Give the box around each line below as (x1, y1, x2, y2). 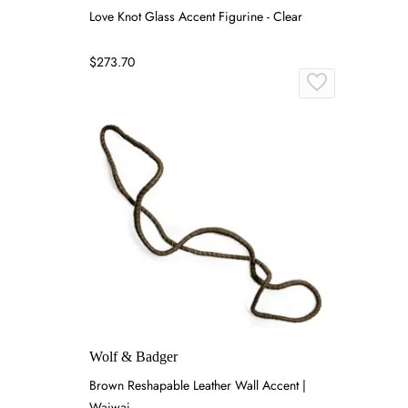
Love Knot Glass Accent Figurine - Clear (89, 7, 302, 25)
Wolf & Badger (89, 349, 178, 364)
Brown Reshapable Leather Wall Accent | (89, 376, 306, 394)
